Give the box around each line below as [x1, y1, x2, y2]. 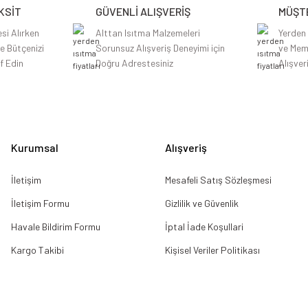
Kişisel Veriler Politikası [165, 244, 260, 256]
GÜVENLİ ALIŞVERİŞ [96, 5, 191, 19]
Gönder [139, 135, 169, 147]
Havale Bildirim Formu [11, 221, 100, 233]
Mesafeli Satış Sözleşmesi [165, 174, 272, 186]
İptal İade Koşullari [165, 221, 243, 233]
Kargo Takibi [11, 244, 64, 256]
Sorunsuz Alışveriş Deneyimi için [96, 42, 225, 54]
